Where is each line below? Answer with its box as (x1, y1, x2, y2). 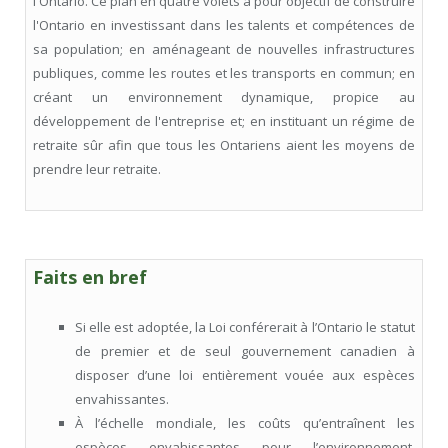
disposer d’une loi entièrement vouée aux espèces (75, 366, 415, 385)
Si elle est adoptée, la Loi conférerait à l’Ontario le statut (75, 318, 415, 337)
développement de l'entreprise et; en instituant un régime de (33, 112, 415, 131)
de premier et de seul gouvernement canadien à (75, 342, 415, 361)
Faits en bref (33, 265, 147, 290)
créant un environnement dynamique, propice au (33, 88, 415, 107)
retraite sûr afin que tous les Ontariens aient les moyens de (33, 136, 415, 155)
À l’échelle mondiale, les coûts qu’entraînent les (75, 414, 415, 433)
